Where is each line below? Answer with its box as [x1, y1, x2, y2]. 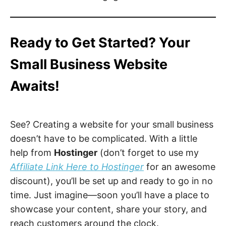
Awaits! [10, 78, 60, 95]
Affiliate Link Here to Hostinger [10, 161, 144, 172]
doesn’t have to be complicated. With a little [10, 133, 197, 144]
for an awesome [144, 161, 215, 172]
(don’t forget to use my [97, 147, 199, 158]
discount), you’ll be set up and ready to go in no [10, 175, 213, 186]
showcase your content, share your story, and [10, 203, 207, 214]
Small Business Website [10, 56, 167, 73]
